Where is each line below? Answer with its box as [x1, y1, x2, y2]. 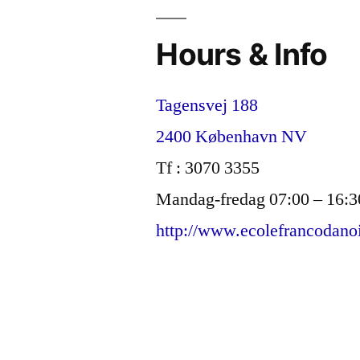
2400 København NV [156, 125, 308, 148]
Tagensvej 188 [156, 94, 259, 117]
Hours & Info [156, 36, 328, 72]
